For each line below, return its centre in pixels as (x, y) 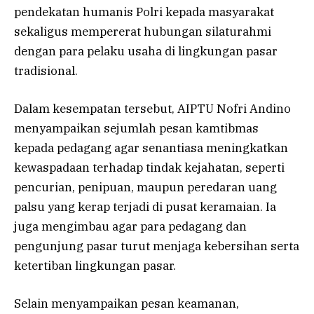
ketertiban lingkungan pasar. (95, 266)
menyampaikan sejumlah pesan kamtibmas (136, 129)
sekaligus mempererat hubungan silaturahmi (143, 31)
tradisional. (46, 70)
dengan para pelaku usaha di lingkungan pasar (146, 51)
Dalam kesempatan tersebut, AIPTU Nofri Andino (152, 109)
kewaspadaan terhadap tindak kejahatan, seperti (149, 168)
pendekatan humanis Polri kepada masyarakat (144, 12)
